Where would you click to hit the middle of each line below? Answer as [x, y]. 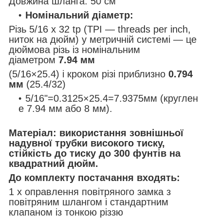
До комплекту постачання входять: [94, 177]
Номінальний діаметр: [79, 15]
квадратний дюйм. [54, 163]
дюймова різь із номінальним [74, 49]
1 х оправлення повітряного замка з [90, 191]
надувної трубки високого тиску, [87, 143]
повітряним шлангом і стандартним [89, 202]
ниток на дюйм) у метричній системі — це [103, 39]
